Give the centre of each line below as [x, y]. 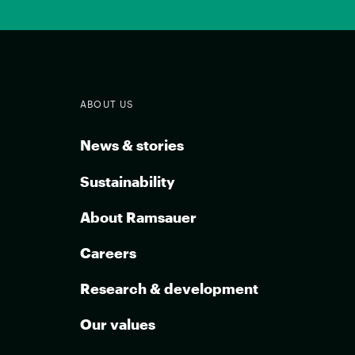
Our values [117, 324]
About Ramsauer [138, 217]
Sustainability [127, 181]
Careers [108, 252]
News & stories [132, 145]
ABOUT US [107, 104]
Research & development [169, 288]
